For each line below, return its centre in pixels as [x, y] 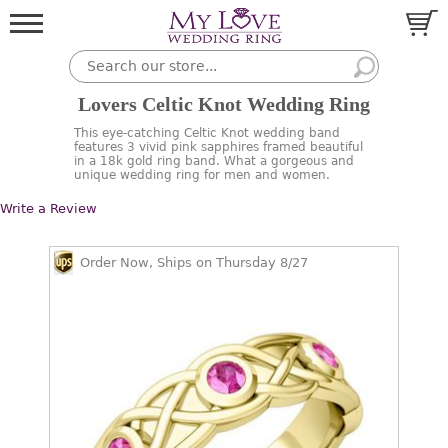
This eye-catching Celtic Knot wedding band [207, 133]
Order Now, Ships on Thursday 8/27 [194, 262]
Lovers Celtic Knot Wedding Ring [224, 104]
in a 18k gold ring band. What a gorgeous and [214, 161]
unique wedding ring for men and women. [202, 175]
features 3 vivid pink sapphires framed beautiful [218, 147]
